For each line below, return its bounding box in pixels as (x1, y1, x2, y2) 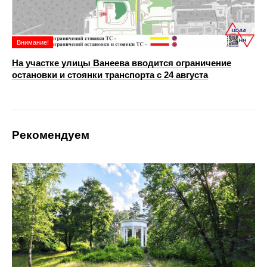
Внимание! (17, 39, 49, 46)
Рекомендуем (12, 129, 89, 142)
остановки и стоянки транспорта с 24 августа (12, 70, 208, 80)
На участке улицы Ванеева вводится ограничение (12, 58, 231, 69)
